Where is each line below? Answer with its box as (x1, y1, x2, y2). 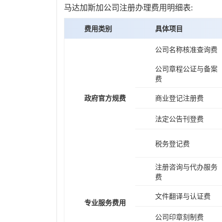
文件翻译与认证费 (155, 193, 211, 201)
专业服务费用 (84, 199, 126, 207)
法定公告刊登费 (155, 115, 204, 123)
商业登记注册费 (155, 95, 204, 103)
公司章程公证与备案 (155, 65, 218, 73)
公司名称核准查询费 (155, 46, 218, 54)
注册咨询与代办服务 (155, 164, 218, 171)
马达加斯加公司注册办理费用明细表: (64, 3, 193, 12)
